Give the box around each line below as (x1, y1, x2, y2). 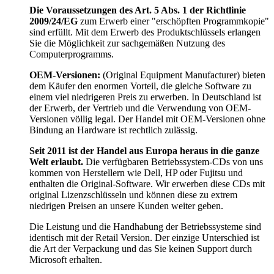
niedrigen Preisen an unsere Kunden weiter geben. (29, 201, 223, 212)
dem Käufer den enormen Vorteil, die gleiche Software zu (29, 81, 251, 92)
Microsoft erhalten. (29, 254, 102, 265)
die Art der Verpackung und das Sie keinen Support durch (29, 243, 252, 254)
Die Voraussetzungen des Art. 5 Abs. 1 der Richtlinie (29, 5, 246, 16)
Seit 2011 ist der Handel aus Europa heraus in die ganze (29, 146, 259, 157)
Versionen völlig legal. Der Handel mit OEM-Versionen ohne (29, 114, 265, 125)
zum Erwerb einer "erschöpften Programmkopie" (78, 16, 269, 27)
